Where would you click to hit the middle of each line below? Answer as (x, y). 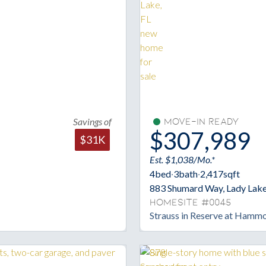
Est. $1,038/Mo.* (182, 159)
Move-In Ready (201, 121)
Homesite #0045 (190, 202)
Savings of (92, 121)
